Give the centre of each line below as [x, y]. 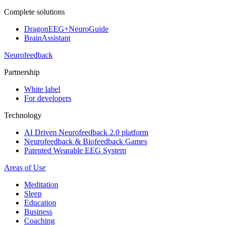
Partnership [22, 72]
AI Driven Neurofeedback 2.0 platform [86, 132]
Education [40, 203]
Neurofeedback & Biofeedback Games [86, 141]
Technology [23, 115]
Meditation [41, 185]
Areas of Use [25, 167]
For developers [48, 98]
